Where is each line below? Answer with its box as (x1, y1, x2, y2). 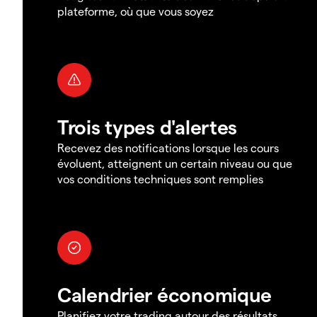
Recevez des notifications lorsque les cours (57, 140, 279, 154)
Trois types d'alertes (57, 114, 238, 138)
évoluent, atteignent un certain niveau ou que (57, 156, 292, 170)
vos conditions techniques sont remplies (57, 171, 263, 185)
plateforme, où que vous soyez (57, 4, 214, 18)
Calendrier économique (57, 282, 272, 306)
